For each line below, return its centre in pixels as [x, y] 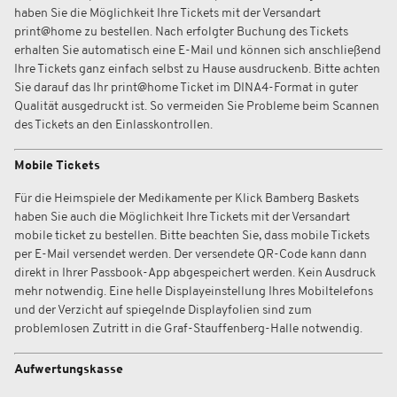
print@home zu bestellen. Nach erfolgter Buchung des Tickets [181, 32]
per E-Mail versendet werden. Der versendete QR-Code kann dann [191, 255]
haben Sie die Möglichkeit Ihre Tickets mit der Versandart [167, 14]
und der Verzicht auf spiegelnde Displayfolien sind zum [163, 311]
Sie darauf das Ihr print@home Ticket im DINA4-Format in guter [186, 88]
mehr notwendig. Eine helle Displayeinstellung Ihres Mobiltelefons [194, 292]
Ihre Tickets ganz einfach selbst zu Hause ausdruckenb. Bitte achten [197, 70]
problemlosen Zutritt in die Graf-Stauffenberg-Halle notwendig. [190, 329]
